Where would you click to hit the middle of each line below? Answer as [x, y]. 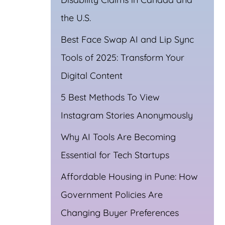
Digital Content [92, 75]
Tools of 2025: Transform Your [123, 57]
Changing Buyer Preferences [120, 212]
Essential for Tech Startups [115, 155]
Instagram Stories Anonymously [127, 115]
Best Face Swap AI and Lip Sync [127, 39]
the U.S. [76, 18]
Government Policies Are [112, 194]
